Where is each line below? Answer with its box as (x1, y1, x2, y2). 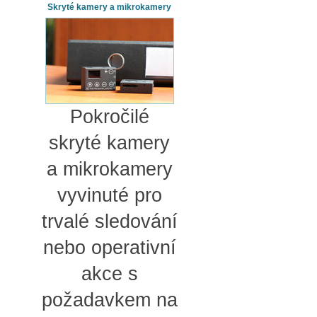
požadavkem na (41, 289, 178, 311)
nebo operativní (42, 236, 176, 258)
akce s (81, 263, 138, 284)
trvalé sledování (41, 210, 178, 232)
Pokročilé (69, 105, 149, 127)
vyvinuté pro (57, 184, 162, 206)
